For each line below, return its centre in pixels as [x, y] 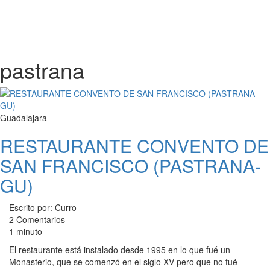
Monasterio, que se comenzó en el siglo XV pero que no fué [123, 262]
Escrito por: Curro [43, 207]
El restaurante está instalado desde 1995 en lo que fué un [120, 250]
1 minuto [26, 231]
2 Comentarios [37, 219]
